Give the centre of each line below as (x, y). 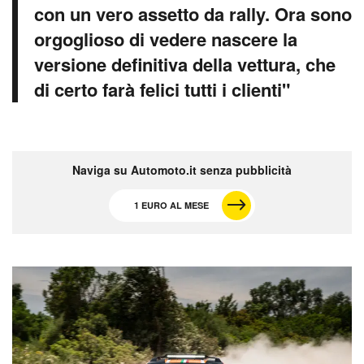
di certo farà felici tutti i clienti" (162, 90)
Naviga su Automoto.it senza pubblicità (182, 170)
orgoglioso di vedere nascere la (166, 39)
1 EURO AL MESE (171, 206)
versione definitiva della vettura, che (185, 65)
